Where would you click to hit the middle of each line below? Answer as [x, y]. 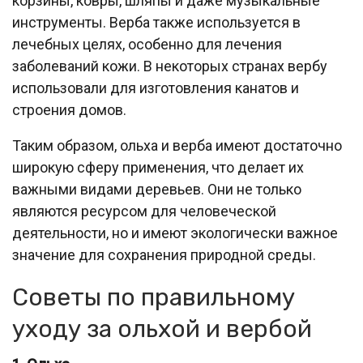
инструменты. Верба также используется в [156, 23]
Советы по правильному [154, 298]
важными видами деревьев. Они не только [157, 190]
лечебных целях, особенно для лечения [147, 45]
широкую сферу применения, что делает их [158, 168]
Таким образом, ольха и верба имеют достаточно [177, 146]
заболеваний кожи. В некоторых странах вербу [170, 66]
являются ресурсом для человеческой [144, 211]
